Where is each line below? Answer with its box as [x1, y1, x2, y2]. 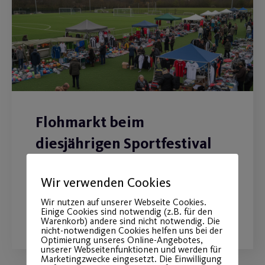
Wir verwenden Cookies [40, 174, 171, 190]
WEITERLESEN [50, 204, 114, 218]
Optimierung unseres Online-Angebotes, [40, 234, 203, 245]
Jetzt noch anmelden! [35, 164, 141, 179]
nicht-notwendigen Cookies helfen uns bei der [40, 225, 222, 236]
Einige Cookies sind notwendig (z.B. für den [40, 206, 212, 217]
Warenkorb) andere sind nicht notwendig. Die [40, 215, 220, 227]
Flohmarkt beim [35, 112, 144, 131]
